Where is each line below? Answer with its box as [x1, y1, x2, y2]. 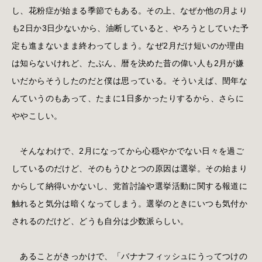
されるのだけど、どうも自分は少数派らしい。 [12, 216, 189, 226]
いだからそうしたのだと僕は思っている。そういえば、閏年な [12, 75, 248, 85]
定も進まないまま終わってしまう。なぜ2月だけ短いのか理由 [12, 40, 244, 50]
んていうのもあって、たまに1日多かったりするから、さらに [12, 93, 244, 103]
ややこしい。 [12, 111, 63, 120]
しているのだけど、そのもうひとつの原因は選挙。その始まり [12, 163, 248, 173]
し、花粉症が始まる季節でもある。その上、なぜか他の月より [12, 5, 248, 15]
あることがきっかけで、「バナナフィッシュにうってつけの [12, 251, 248, 261]
